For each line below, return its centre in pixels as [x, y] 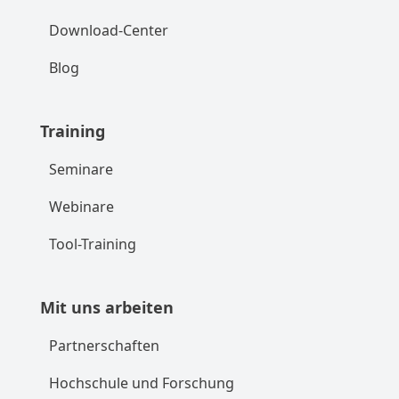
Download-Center [108, 30]
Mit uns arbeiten [106, 307]
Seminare [81, 169]
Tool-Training [92, 244]
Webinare [81, 206]
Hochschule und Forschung [141, 383]
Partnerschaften [104, 345]
